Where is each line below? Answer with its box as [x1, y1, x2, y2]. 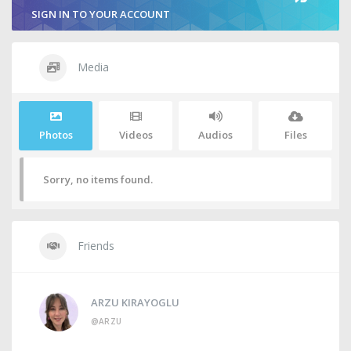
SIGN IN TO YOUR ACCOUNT [31, 7, 170, 21]
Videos [118, 128, 153, 142]
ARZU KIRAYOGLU [91, 295, 179, 309]
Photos [38, 128, 73, 142]
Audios [198, 128, 233, 142]
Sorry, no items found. [43, 172, 153, 186]
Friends [74, 238, 114, 253]
